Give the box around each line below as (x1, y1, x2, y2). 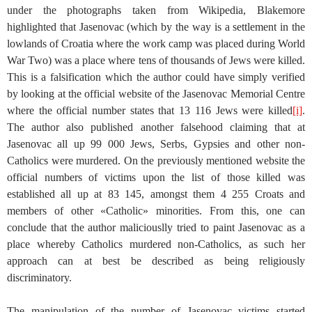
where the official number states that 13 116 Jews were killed (7, 104, 292, 116)
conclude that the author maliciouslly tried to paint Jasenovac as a (7, 221, 305, 233)
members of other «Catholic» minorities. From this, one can (7, 204, 305, 217)
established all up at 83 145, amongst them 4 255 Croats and (7, 187, 305, 200)
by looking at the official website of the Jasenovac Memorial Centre (7, 87, 305, 100)
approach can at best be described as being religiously (7, 254, 305, 267)
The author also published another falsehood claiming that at (7, 120, 305, 133)
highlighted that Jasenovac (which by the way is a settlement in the (7, 20, 305, 33)
